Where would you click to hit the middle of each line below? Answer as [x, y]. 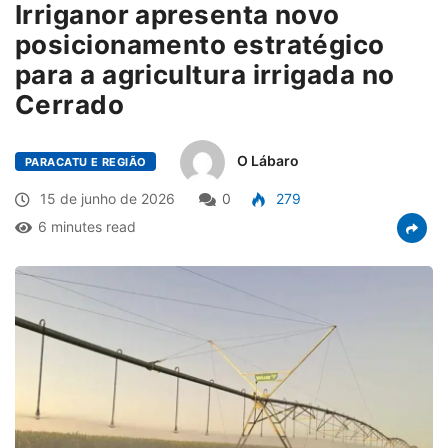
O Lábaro [268, 160]
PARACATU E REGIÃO [86, 161]
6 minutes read [87, 226]
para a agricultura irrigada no [205, 74]
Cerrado [70, 104]
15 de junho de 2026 [105, 198]
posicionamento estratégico [200, 44]
